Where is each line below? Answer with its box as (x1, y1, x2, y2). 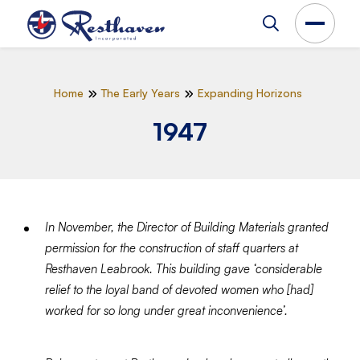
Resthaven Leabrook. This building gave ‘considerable (45, 261, 322, 276)
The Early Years (100, 86, 180, 100)
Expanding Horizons (197, 86, 302, 100)
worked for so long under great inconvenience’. (45, 303, 288, 318)
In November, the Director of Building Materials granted (45, 219, 329, 235)
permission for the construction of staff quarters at (45, 240, 298, 256)
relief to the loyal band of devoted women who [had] (45, 282, 313, 297)
